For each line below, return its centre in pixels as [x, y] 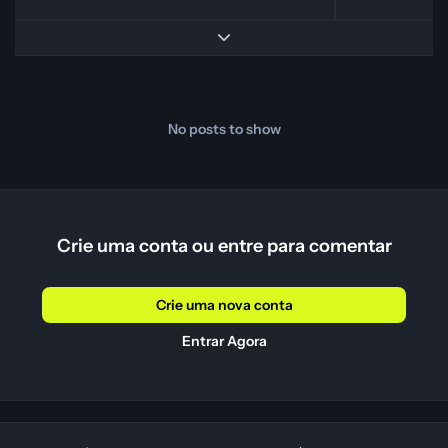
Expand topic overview [287, 36]
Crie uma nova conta [224, 305]
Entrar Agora [224, 340]
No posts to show [224, 129]
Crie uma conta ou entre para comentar [224, 246]
